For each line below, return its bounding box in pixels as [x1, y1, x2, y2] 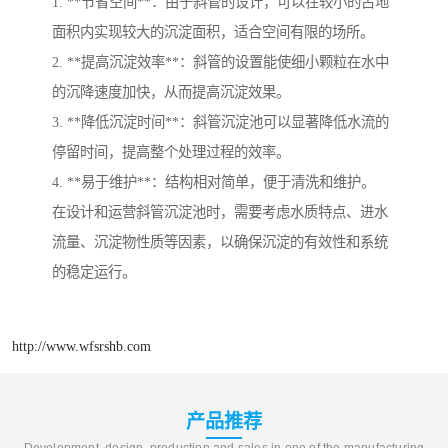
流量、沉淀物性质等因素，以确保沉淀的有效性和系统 [52, 233, 388, 250]
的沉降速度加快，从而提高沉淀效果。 [52, 83, 290, 100]
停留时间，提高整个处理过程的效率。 [52, 143, 290, 160]
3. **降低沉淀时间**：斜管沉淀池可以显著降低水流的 [52, 113, 389, 130]
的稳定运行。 [52, 263, 136, 280]
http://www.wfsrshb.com [12, 338, 151, 355]
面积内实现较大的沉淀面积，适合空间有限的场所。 [52, 23, 374, 40]
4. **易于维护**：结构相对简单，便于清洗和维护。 [52, 173, 375, 190]
